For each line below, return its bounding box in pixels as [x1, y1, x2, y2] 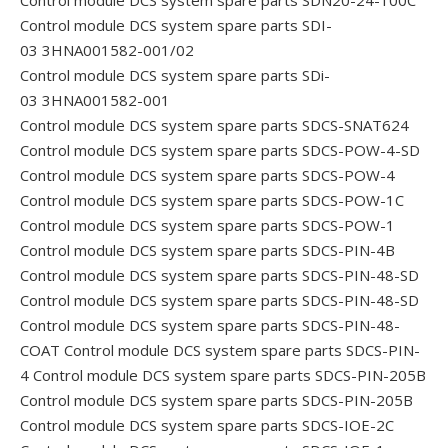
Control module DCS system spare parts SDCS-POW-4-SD [20, 139, 420, 160]
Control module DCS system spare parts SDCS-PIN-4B [20, 239, 395, 260]
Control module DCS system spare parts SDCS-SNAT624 [20, 114, 409, 135]
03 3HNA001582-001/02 [20, 39, 194, 60]
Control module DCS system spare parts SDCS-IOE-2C [20, 414, 394, 435]
